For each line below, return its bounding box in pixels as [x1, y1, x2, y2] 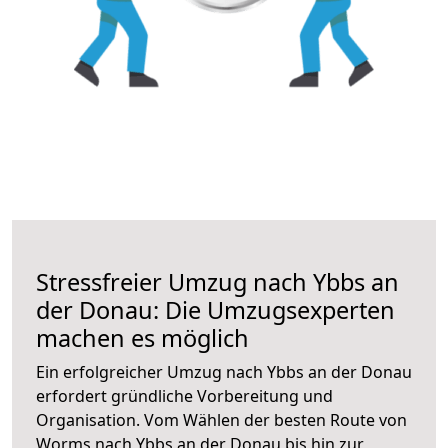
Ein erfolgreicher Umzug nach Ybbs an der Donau [36, 360, 412, 383]
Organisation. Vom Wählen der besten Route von [36, 408, 407, 431]
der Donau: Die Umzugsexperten [36, 293, 395, 326]
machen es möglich [36, 321, 249, 354]
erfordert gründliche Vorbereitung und [36, 384, 333, 407]
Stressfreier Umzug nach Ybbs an [36, 265, 399, 298]
